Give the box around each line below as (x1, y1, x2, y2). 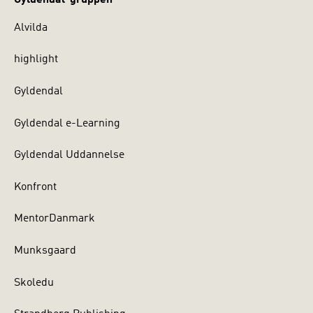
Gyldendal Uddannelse (14, 150, 124, 161)
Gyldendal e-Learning (14, 117, 120, 129)
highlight (14, 54, 58, 66)
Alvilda (14, 22, 48, 34)
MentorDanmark (14, 213, 95, 225)
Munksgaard (14, 245, 76, 256)
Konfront (14, 181, 57, 193)
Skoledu (14, 277, 54, 289)
